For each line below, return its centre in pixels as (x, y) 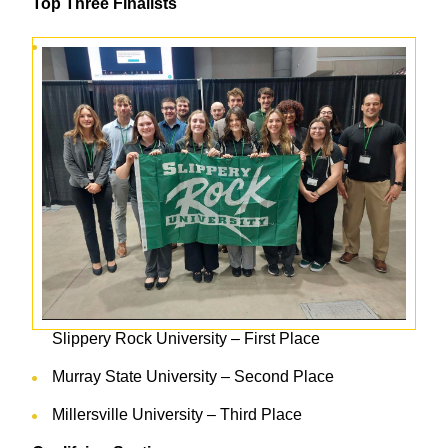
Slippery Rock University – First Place (186, 339)
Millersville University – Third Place (177, 415)
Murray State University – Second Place (193, 377)
